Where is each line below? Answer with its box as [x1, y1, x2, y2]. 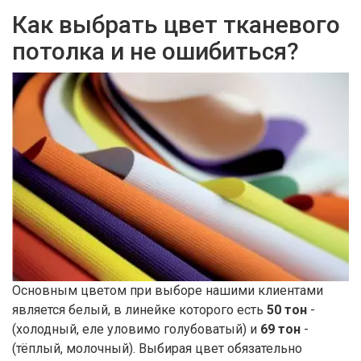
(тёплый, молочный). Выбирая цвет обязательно [12, 341, 302, 357]
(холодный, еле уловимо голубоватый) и [12, 322, 260, 338]
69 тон [260, 322, 301, 338]
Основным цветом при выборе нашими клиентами [12, 283, 323, 299]
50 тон [267, 302, 307, 318]
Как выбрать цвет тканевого [12, 10, 340, 39]
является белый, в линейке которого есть [12, 302, 267, 318]
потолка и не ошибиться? [12, 37, 299, 66]
